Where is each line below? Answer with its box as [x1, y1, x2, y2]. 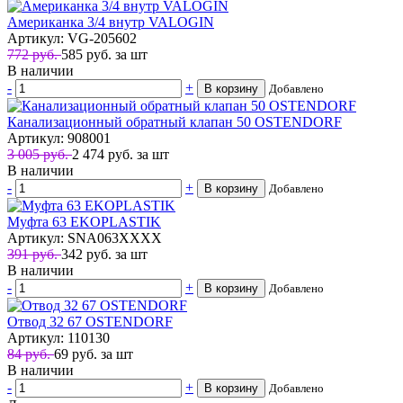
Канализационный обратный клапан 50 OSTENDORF [7, 113, 342, 130]
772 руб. [7, 46, 61, 62]
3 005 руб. [7, 146, 72, 162]
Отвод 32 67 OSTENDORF [7, 313, 173, 329]
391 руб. [7, 246, 61, 262]
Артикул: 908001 [7, 130, 111, 146]
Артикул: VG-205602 [7, 30, 137, 46]
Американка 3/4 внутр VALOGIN [7, 13, 214, 30]
